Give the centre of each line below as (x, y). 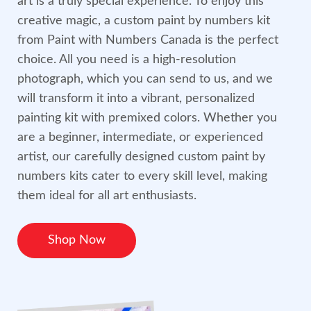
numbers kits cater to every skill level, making (142, 177)
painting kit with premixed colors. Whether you (147, 118)
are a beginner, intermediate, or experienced (140, 138)
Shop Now (77, 241)
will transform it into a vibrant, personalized (136, 99)
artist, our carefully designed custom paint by (141, 157)
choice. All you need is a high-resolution (127, 60)
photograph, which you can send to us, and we (145, 79)
